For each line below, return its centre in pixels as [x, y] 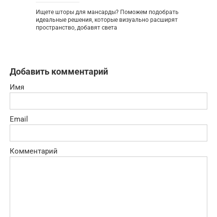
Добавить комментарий [59, 71]
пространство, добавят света [77, 27]
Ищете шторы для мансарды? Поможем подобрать [107, 12]
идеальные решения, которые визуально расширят [107, 20]
